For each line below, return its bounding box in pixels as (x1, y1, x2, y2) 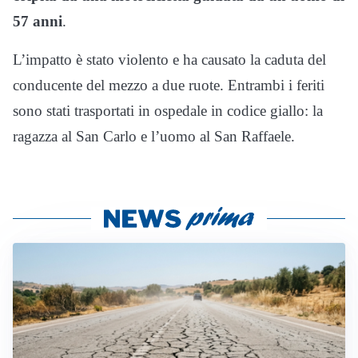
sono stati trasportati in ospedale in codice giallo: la (13, 101, 323, 119)
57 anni (13, 12, 62, 30)
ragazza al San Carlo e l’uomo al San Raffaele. (13, 127, 295, 145)
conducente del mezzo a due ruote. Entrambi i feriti (13, 76, 324, 93)
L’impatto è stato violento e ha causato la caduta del (13, 50, 326, 68)
